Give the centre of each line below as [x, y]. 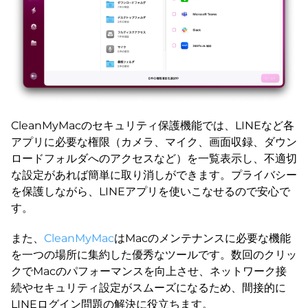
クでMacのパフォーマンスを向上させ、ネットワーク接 [149, 271]
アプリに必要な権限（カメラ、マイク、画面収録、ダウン [154, 142]
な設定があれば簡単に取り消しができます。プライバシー [154, 175]
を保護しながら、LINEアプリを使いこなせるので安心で [151, 191]
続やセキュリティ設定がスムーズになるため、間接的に [148, 287]
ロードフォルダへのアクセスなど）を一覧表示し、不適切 [154, 158]
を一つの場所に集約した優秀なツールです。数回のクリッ [154, 254]
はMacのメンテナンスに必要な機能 [202, 238]
